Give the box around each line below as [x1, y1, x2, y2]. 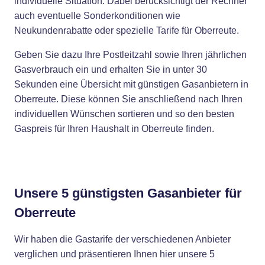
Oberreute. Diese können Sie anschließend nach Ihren [14, 94, 243, 104]
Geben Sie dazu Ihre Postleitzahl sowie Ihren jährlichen [14, 50, 247, 60]
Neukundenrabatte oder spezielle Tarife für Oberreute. [14, 25, 239, 35]
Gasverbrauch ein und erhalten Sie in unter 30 [14, 64, 207, 75]
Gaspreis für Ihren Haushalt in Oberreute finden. [14, 124, 214, 134]
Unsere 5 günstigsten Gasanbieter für [14, 186, 242, 201]
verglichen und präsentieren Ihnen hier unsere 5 [14, 249, 215, 259]
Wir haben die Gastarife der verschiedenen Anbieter [14, 234, 231, 244]
